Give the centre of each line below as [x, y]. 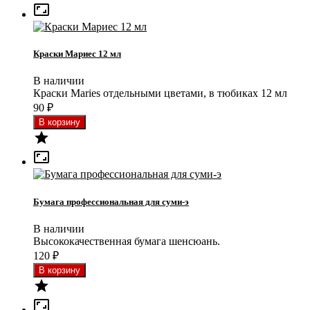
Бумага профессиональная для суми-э [111, 201]
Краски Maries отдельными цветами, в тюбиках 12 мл [160, 93]
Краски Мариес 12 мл [77, 54]
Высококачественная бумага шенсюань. [127, 241]
